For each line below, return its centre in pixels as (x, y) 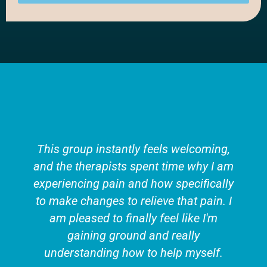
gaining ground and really (133, 236)
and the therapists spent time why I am (133, 167)
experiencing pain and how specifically (133, 184)
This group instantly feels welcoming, (133, 150)
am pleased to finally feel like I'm (133, 219)
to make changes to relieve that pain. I (133, 201)
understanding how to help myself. (133, 253)
